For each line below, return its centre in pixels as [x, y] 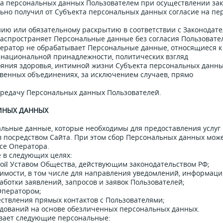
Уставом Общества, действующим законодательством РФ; [109, 164]
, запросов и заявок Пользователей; [123, 182]
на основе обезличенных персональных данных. [114, 209]
